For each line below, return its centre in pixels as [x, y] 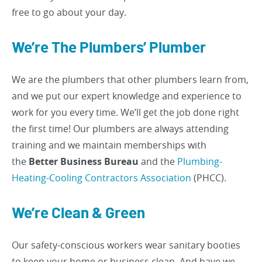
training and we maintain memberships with [109, 145]
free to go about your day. [69, 12]
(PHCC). [209, 178]
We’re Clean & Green [78, 213]
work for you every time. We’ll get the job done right [125, 112]
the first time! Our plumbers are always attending [120, 129]
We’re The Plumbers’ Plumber [109, 48]
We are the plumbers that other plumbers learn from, [130, 80]
